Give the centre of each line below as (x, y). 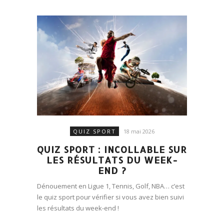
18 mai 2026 (139, 131)
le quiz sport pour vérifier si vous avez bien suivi (110, 197)
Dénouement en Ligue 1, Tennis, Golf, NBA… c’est (111, 186)
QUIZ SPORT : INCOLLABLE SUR (112, 149)
